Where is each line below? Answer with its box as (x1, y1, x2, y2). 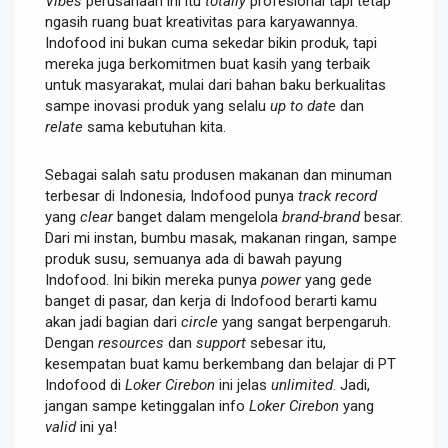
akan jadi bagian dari (45, 312, 181, 331)
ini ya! (76, 417, 117, 436)
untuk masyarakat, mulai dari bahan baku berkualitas (45, 75, 386, 94)
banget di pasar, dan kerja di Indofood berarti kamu (45, 291, 377, 310)
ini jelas (215, 375, 271, 394)
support (196, 333, 246, 352)
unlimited (271, 375, 333, 394)
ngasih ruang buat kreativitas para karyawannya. (45, 12, 358, 31)
